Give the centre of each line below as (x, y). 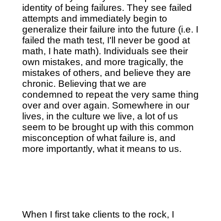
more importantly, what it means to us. (102, 148)
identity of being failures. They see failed (107, 7)
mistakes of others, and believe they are (106, 73)
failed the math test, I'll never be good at (106, 40)
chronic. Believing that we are (84, 83)
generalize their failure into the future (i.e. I (110, 29)
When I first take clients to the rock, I (98, 215)
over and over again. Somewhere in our (106, 105)
